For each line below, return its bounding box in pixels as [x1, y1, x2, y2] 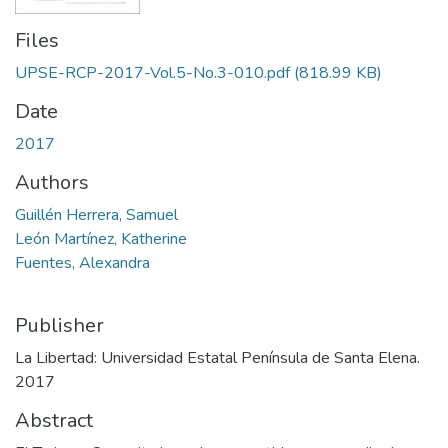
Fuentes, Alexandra [15, 252, 150, 275]
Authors [15, 169, 89, 197]
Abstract [15, 407, 93, 435]
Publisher [15, 312, 104, 340]
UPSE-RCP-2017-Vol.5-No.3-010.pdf [15, 62, 290, 85]
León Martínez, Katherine [15, 228, 187, 251]
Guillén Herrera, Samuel [15, 204, 178, 227]
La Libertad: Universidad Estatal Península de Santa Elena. [15, 347, 420, 370]
